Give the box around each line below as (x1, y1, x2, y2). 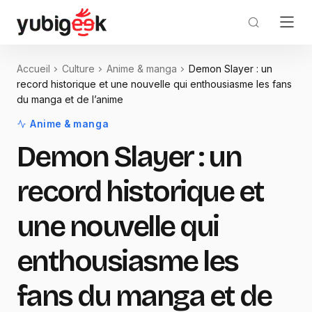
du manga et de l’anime (17, 93, 123, 106)
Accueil (17, 63, 50, 75)
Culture (62, 63, 95, 75)
